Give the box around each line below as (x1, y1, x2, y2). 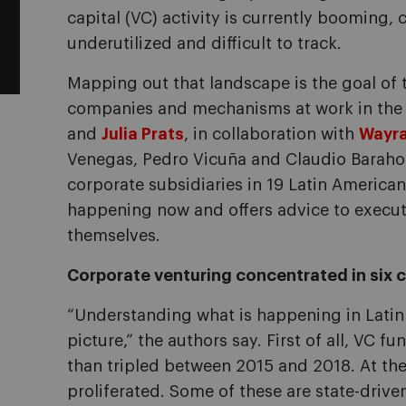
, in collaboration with (184, 126, 359, 142)
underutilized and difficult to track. (67, 35, 342, 52)
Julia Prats (101, 126, 184, 142)
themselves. (67, 227, 160, 244)
